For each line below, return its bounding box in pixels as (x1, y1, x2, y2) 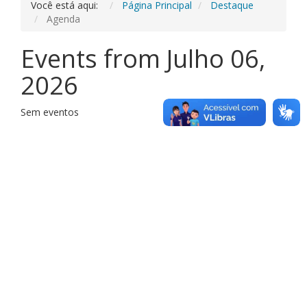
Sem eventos (21, 105, 79, 119)
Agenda (47, 12, 80, 25)
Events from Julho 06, (21, 41, 265, 75)
